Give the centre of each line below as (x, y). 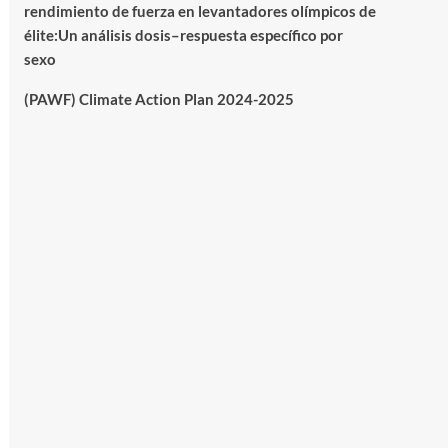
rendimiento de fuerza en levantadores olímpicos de (199, 11)
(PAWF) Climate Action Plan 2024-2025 (158, 99)
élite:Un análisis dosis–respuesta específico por (183, 35)
